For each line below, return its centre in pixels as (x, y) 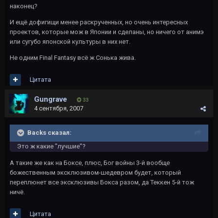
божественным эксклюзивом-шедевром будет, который (95, 173)
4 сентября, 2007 (59, 108)
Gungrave (51, 99)
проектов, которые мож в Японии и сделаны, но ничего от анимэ (107, 32)
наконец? (24, 6)
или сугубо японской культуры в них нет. (70, 42)
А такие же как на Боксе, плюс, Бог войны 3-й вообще (90, 163)
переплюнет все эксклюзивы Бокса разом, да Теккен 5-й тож (102, 182)
